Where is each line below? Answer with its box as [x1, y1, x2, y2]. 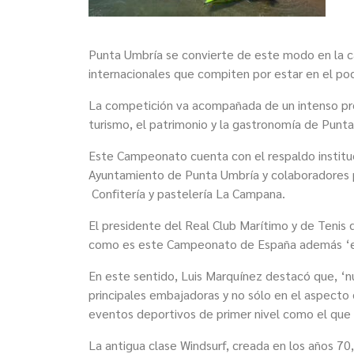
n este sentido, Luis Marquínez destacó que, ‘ [96, 267, 345, 284]
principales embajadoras [88, 286, 220, 303]
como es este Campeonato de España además [88, 235, 345, 252]
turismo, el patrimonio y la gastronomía [88, 115, 301, 132]
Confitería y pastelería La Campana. [88, 185, 285, 201]
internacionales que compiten [88, 65, 250, 81]
